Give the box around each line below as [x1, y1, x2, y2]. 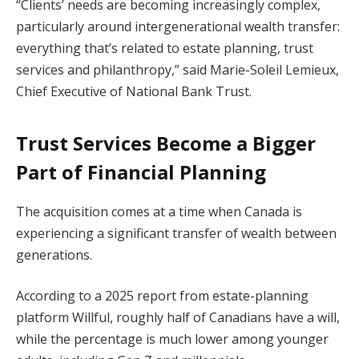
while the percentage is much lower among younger [16, 330, 329, 349]
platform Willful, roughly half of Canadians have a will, [16, 309, 340, 327]
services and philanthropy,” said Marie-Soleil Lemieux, [16, 61, 339, 79]
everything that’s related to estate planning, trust [16, 39, 313, 58]
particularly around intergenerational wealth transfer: [16, 18, 340, 36]
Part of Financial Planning [16, 158, 266, 185]
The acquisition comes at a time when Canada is [16, 202, 302, 220]
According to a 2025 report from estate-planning [16, 287, 309, 305]
